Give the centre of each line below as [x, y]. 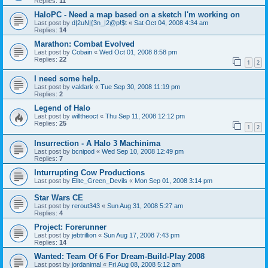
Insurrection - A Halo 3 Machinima [97, 143]
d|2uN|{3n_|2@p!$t [99, 22]
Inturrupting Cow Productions [89, 172]
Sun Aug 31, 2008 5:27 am [145, 205]
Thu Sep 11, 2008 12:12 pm [145, 116]
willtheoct [85, 116]
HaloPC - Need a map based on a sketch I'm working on [137, 14]
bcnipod [83, 151]
